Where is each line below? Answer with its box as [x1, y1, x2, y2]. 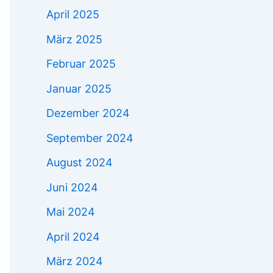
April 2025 [46, 8, 99, 21]
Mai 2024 [46, 205, 95, 219]
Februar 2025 [46, 57, 116, 71]
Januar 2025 [46, 82, 112, 95]
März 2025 [46, 32, 102, 46]
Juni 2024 [46, 180, 98, 194]
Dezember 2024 [46, 107, 130, 120]
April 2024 [46, 230, 100, 243]
